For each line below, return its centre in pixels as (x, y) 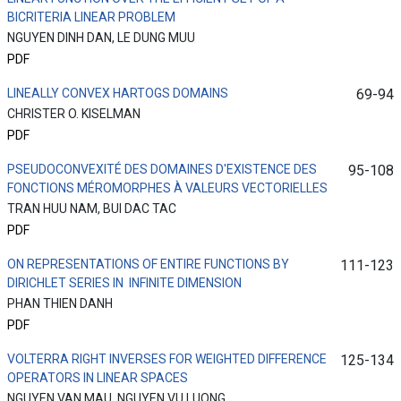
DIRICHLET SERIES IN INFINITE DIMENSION (124, 283)
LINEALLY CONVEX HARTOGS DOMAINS (118, 94)
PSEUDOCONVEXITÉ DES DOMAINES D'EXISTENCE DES (162, 170)
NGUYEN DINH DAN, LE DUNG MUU (101, 38)
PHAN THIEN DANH (60, 304)
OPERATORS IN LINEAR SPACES (98, 378)
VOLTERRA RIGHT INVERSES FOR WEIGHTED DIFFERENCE (167, 359)
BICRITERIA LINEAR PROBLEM (91, 17)
